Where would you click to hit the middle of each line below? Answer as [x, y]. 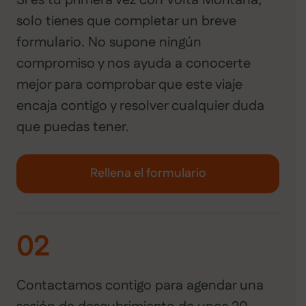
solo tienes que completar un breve [126, 22]
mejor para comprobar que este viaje [129, 85]
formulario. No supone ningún [109, 43]
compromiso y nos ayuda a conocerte [134, 64]
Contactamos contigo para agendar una [140, 286]
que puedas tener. [73, 127]
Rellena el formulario [148, 174]
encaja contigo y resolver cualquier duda [140, 106]
